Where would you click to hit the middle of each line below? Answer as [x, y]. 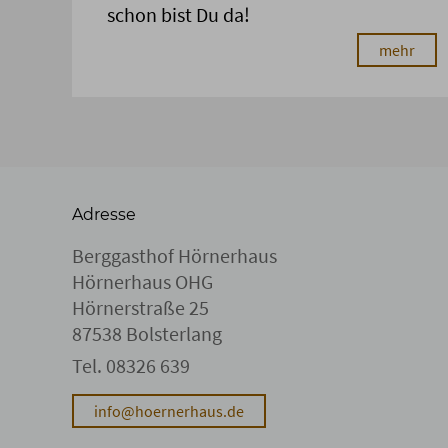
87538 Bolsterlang [147, 334]
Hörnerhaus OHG [142, 282]
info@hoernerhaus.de [169, 411]
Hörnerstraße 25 [140, 308]
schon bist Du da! [178, 15]
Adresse [104, 215]
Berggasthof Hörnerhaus [174, 256]
